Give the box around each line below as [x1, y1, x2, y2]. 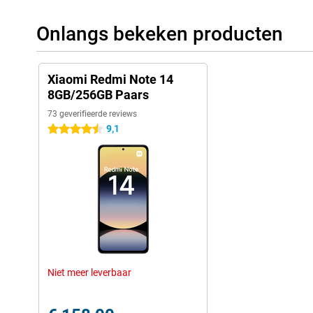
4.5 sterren [48, 124, 94, 135]
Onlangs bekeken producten [36, 22, 283, 45]
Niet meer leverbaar [48, 267, 131, 278]
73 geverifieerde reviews [48, 109, 137, 119]
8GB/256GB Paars [48, 87, 149, 102]
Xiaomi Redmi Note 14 [48, 72, 173, 87]
